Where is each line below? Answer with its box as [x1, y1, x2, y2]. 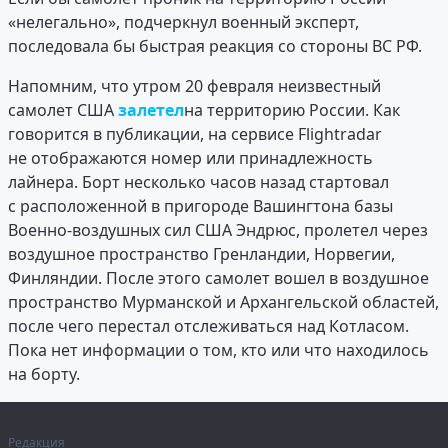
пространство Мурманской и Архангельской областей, [8, 291, 439, 314]
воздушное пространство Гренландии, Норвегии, [8, 243, 395, 266]
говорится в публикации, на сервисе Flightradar [8, 123, 382, 146]
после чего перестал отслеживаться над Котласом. [8, 315, 409, 338]
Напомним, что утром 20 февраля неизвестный [8, 75, 381, 98]
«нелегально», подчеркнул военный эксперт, [8, 11, 359, 34]
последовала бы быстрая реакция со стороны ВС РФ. [8, 35, 422, 58]
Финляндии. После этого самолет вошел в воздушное [8, 267, 429, 290]
